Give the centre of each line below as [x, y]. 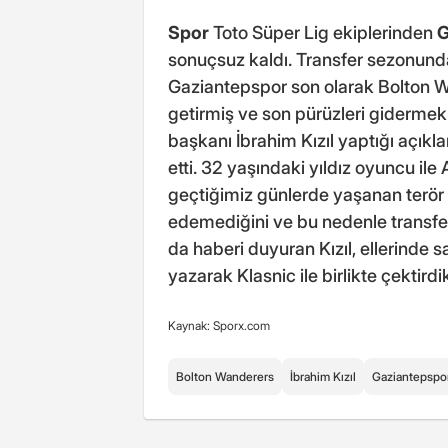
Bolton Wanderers [225, 376]
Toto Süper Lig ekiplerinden [323, 32]
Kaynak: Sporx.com [219, 325]
